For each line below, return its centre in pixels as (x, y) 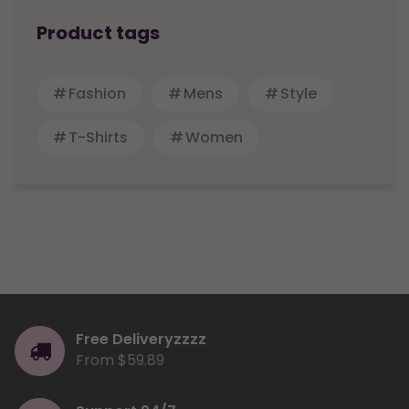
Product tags (98, 33)
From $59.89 (120, 361)
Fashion (97, 94)
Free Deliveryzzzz (141, 340)
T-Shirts (98, 138)
